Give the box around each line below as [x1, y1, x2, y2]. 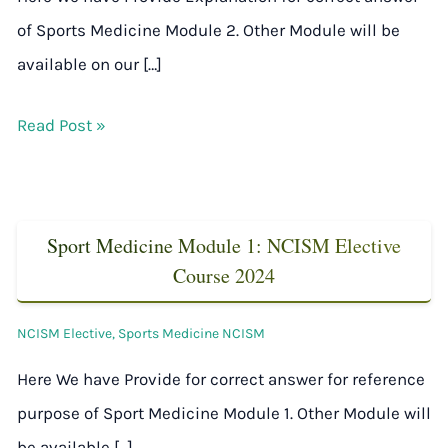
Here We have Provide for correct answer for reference [17, 369, 425, 390]
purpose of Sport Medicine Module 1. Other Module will [17, 403, 431, 424]
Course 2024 [173, 262, 275, 290]
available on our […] [17, 53, 162, 74]
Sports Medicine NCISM [118, 325, 265, 343]
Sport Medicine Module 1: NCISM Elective [47, 232, 401, 260]
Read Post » [17, 115, 106, 136]
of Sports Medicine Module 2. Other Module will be [17, 19, 400, 40]
